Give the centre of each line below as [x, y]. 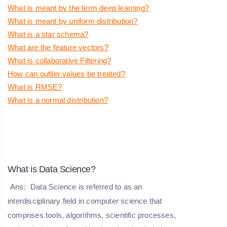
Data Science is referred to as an [86, 187]
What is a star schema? [48, 34]
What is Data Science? [52, 169]
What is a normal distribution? [58, 100]
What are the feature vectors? [58, 48]
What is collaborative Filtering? [60, 61]
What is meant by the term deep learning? [78, 8]
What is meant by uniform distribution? [73, 21]
